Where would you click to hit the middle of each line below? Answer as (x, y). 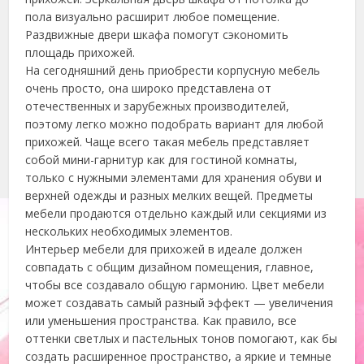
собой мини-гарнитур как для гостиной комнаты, (162, 160)
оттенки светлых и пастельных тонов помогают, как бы (182, 338)
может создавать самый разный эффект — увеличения (180, 303)
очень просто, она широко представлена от (149, 88)
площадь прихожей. (80, 52)
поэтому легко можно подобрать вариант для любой (175, 124)
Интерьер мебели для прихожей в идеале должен (164, 249)
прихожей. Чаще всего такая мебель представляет (168, 142)
